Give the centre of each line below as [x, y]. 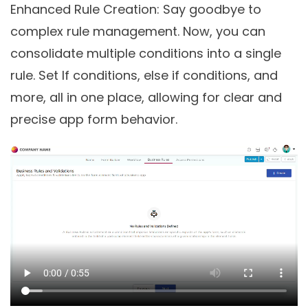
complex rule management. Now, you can [138, 32]
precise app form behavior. [94, 120]
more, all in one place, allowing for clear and [146, 98]
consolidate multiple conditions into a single [146, 54]
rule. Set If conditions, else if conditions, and [144, 76]
